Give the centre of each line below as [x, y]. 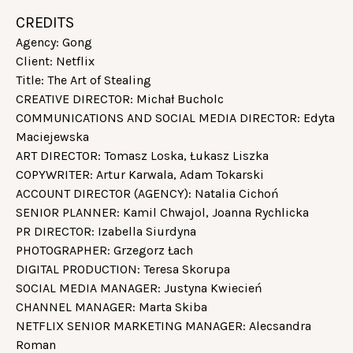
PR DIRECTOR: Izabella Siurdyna [106, 231]
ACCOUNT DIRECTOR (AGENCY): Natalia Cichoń [147, 193]
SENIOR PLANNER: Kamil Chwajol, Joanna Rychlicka [162, 212]
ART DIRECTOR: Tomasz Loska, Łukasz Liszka [142, 155]
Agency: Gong [54, 42]
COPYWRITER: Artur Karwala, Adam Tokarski [140, 174]
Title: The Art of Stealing [84, 80]
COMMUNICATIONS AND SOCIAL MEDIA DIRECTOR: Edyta [175, 117]
